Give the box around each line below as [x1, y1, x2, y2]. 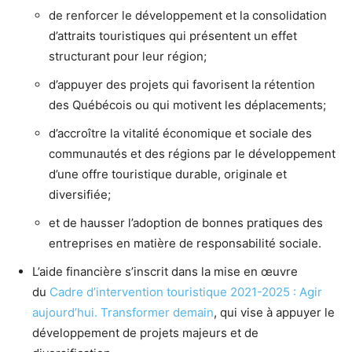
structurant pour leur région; [49, 48, 207, 64]
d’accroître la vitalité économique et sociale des [49, 125, 312, 141]
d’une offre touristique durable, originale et [49, 166, 287, 181]
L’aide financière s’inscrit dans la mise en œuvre [32, 263, 298, 279]
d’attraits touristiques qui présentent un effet [49, 27, 297, 43]
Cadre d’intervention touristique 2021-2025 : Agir [49, 284, 322, 299]
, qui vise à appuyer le [214, 304, 335, 320]
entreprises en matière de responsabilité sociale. [49, 235, 321, 251]
